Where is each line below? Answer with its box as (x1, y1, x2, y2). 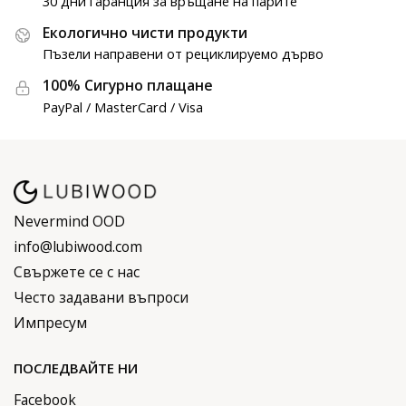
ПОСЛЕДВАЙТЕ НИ (14, 359, 138, 378)
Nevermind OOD (14, 210, 125, 231)
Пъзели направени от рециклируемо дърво (43, 44, 324, 63)
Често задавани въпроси (14, 286, 188, 307)
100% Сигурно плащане (43, 75, 213, 96)
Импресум (14, 312, 87, 333)
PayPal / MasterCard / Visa (43, 98, 203, 117)
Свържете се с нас (14, 261, 140, 282)
